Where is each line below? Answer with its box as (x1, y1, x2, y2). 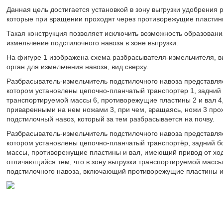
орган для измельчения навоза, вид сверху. (6, 63, 148, 71)
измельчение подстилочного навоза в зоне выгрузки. (6, 39, 178, 47)
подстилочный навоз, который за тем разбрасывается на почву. (6, 115, 215, 123)
